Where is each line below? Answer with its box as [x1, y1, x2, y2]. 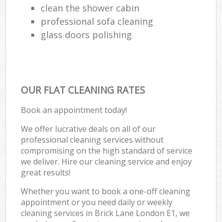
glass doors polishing [41, 28, 132, 41]
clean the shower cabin [41, 1, 140, 14]
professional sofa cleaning [41, 15, 154, 27]
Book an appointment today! [21, 104, 127, 115]
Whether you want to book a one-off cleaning [21, 185, 191, 197]
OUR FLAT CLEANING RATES [21, 83, 146, 97]
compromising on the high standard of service [21, 145, 193, 156]
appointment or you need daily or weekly [21, 196, 173, 208]
